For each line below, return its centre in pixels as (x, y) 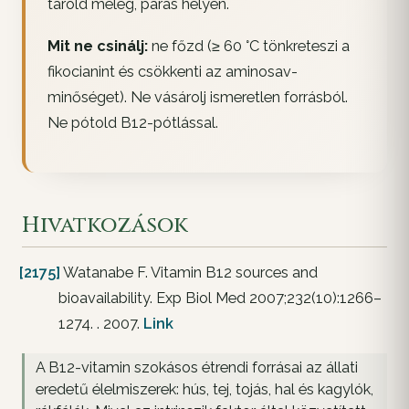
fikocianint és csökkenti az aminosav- (173, 72)
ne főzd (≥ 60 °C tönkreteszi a (249, 47)
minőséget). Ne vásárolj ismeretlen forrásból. (198, 98)
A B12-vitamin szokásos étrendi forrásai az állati (197, 368)
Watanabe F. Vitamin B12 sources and (189, 273)
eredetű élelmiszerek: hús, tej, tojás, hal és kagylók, (204, 390)
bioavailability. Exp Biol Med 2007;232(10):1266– (220, 299)
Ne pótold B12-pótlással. (133, 123)
